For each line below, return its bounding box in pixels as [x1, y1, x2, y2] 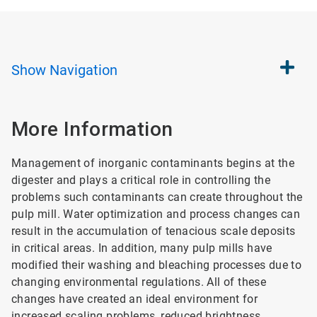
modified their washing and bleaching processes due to [11, 258, 302, 272]
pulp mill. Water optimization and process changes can [11, 207, 301, 221]
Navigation [50, 62, 117, 79]
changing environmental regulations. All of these [11, 275, 267, 289]
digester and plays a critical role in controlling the [11, 173, 271, 187]
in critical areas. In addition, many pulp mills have [11, 241, 272, 255]
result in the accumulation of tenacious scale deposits [11, 224, 296, 238]
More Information [11, 117, 173, 141]
